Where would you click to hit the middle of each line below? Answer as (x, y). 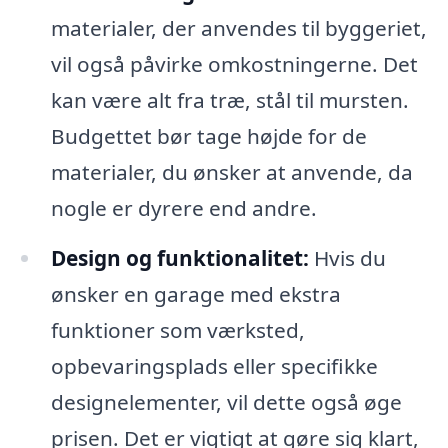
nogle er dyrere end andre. (183, 207)
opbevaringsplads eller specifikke (214, 365)
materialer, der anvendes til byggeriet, (238, 27)
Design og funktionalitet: (179, 257)
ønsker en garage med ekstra (195, 293)
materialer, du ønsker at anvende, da (231, 171)
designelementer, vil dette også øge (226, 401)
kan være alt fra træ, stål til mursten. (229, 99)
